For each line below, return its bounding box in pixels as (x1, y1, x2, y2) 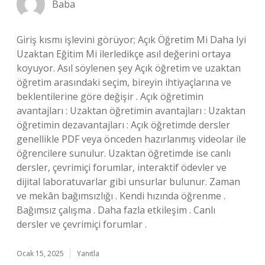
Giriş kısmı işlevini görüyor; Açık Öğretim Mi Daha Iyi (17, 33, 246, 46)
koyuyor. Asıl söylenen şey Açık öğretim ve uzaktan (17, 62, 241, 75)
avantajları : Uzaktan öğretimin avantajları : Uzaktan (17, 104, 245, 117)
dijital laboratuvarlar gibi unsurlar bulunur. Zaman (17, 175, 240, 188)
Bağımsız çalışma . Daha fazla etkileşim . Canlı (17, 203, 215, 216)
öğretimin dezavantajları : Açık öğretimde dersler (17, 118, 230, 131)
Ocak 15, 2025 (17, 248, 64, 258)
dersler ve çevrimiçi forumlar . (17, 218, 147, 231)
